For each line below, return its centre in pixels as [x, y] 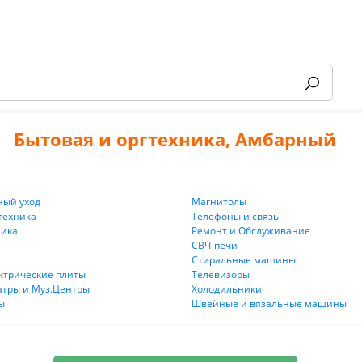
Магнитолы [219, 202]
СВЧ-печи [214, 246]
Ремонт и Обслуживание [250, 231]
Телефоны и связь [235, 217]
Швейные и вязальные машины [269, 304]
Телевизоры [220, 275]
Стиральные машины [243, 260]
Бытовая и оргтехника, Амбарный [175, 139]
